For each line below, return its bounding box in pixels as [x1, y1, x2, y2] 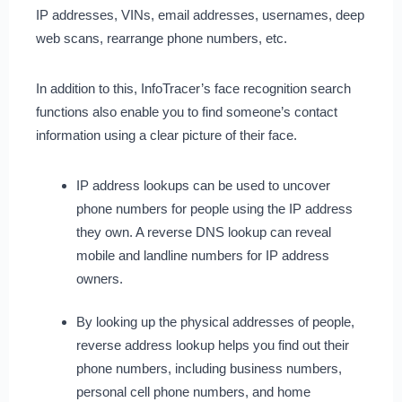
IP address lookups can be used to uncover [75, 177, 330, 193]
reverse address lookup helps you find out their [75, 337, 349, 354]
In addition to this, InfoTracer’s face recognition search [35, 80, 351, 96]
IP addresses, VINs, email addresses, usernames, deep [35, 6, 364, 22]
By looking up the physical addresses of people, [75, 314, 354, 330]
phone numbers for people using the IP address [75, 200, 353, 216]
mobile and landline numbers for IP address [75, 247, 329, 263]
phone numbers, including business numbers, [75, 361, 342, 377]
